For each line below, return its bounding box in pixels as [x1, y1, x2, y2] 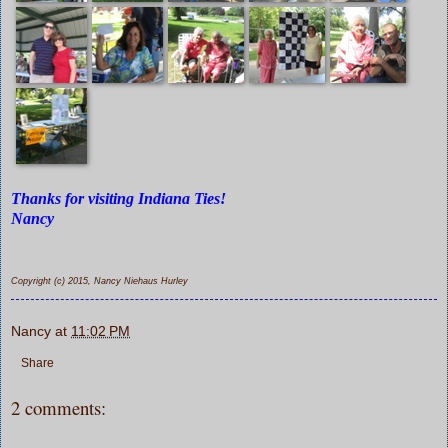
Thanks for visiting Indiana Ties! [11, 189, 226, 207]
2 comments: [11, 394, 106, 420]
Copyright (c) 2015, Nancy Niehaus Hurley [11, 275, 188, 286]
